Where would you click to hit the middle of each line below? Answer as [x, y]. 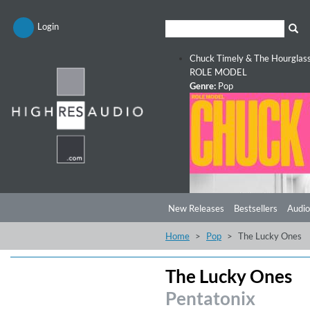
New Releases [196, 208]
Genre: [203, 86]
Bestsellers [256, 208]
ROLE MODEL [218, 72]
